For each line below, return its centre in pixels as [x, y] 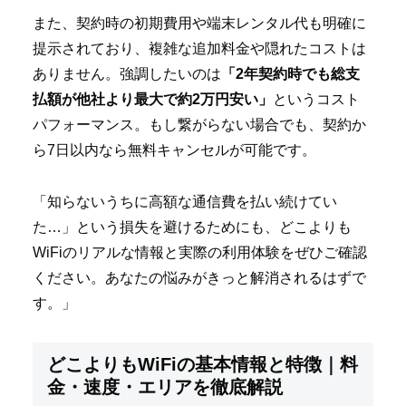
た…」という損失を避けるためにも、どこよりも [192, 227]
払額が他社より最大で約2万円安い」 [153, 100]
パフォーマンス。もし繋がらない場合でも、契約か [199, 125]
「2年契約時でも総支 [290, 74]
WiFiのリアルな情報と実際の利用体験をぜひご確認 [200, 252]
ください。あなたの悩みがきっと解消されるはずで [199, 277]
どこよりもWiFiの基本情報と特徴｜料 [203, 364]
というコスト [316, 100]
